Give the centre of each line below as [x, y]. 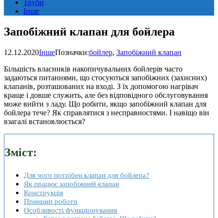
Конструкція [44, 192]
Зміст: [21, 152]
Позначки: [72, 52]
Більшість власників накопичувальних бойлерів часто [93, 69]
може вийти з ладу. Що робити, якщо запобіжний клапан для [105, 104]
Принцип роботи [51, 201]
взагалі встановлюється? [45, 121]
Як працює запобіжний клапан [72, 183]
